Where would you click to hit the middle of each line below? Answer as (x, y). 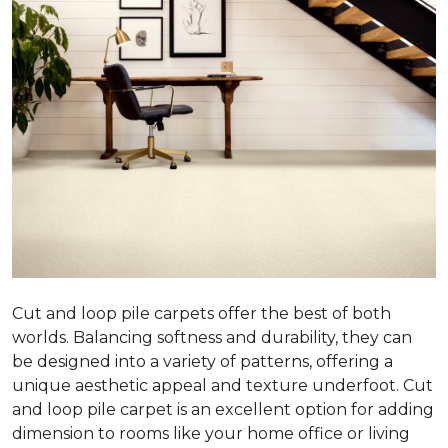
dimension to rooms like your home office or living (211, 433)
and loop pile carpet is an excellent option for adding (223, 409)
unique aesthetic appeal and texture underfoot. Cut (222, 385)
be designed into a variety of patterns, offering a (202, 361)
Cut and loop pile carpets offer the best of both (201, 313)
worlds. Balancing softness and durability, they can (212, 337)
